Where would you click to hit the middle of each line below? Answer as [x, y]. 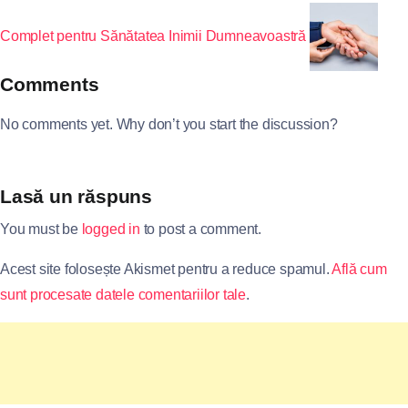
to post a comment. [201, 229]
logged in [111, 229]
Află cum [359, 269]
